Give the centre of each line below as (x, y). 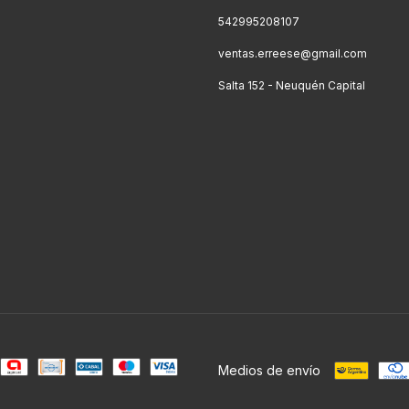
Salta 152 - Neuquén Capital (292, 85)
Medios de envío (269, 370)
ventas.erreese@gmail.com (293, 53)
